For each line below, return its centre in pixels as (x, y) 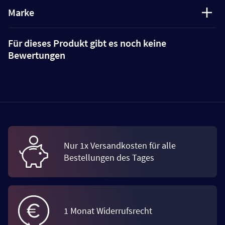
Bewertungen (37, 55)
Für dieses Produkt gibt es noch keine (87, 43)
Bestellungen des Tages (109, 157)
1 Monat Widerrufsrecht (108, 211)
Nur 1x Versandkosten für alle (120, 145)
